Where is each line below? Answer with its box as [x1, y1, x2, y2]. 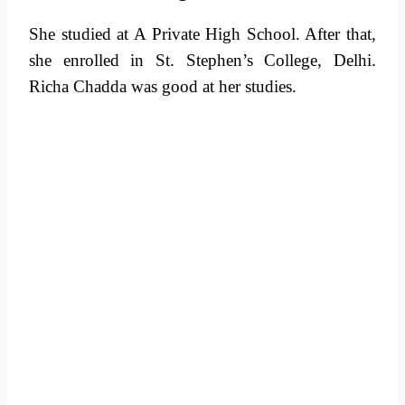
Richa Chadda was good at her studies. [29, 77, 301, 97]
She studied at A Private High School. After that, [29, 24, 376, 44]
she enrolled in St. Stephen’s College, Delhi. [29, 51, 376, 71]
